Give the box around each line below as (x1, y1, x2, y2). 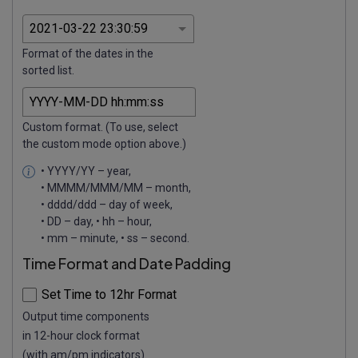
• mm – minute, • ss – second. (41, 232, 189, 245)
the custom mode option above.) (22, 137, 186, 151)
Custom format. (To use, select (22, 121, 178, 134)
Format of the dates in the (22, 47, 153, 61)
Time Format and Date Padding (22, 254, 231, 273)
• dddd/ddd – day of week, (41, 198, 173, 212)
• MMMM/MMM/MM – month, (41, 181, 191, 195)
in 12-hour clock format (22, 329, 140, 343)
